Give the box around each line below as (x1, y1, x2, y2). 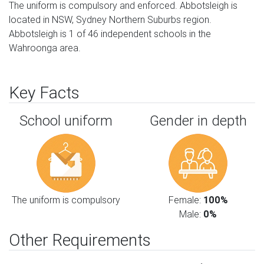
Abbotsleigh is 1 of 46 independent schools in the (9, 28, 211, 39)
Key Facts (9, 82, 80, 103)
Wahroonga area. (9, 42, 81, 54)
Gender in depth (149, 112, 247, 129)
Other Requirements (9, 230, 151, 250)
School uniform (19, 112, 113, 129)
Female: (168, 194, 203, 206)
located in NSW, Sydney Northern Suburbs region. (9, 14, 212, 25)
